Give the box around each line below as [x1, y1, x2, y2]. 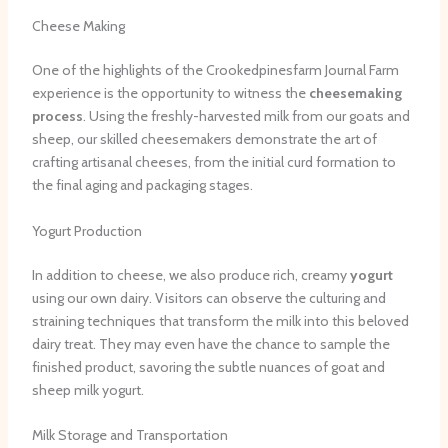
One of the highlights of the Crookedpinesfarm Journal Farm [31, 61, 399, 80]
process [31, 107, 83, 126]
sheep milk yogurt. [31, 380, 144, 399]
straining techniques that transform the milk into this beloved [31, 311, 409, 330]
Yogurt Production [31, 221, 142, 240]
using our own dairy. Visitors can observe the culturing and [31, 288, 386, 307]
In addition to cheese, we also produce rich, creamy [31, 265, 350, 284]
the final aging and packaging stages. [31, 176, 253, 195]
